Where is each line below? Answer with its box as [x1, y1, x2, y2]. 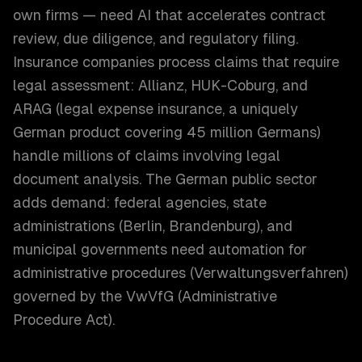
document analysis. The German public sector [13, 170, 318, 187]
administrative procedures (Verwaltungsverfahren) [13, 264, 348, 281]
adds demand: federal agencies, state [13, 194, 267, 211]
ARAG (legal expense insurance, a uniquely [13, 100, 298, 117]
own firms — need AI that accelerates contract [13, 6, 326, 23]
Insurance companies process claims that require [13, 53, 339, 70]
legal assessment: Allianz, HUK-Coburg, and [13, 77, 308, 94]
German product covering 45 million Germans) [13, 124, 321, 141]
